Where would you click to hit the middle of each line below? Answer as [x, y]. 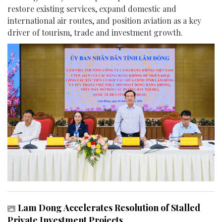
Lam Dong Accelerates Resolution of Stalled [109, 208]
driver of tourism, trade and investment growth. [95, 32]
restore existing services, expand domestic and [92, 8]
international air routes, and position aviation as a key [104, 20]
